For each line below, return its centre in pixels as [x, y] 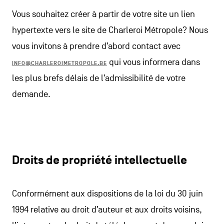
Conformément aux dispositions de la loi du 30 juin [107, 194]
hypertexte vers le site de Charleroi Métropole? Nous [110, 30]
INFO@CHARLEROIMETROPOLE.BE [59, 63]
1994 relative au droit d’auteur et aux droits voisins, [107, 210]
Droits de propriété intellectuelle [99, 160]
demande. [31, 94]
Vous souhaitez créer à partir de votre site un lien [103, 14]
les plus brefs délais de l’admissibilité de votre [98, 78]
